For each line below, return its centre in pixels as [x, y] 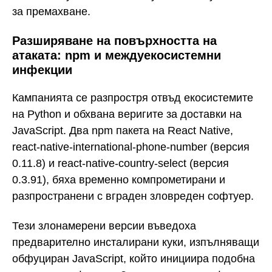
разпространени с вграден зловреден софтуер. [133, 196]
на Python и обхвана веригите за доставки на [127, 114]
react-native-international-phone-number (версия [131, 147]
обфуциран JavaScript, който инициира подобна [134, 258]
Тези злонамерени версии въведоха [104, 226]
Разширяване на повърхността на [114, 40]
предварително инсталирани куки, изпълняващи [136, 242]
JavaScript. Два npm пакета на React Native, [123, 131]
